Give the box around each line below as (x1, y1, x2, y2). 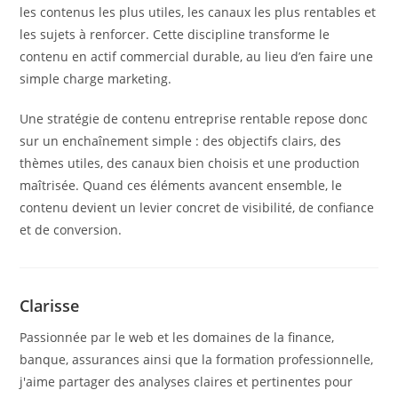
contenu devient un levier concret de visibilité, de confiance (20, 198, 375, 216)
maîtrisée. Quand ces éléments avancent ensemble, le (20, 176, 343, 194)
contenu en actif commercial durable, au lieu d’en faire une (20, 47, 374, 65)
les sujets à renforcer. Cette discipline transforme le (20, 25, 330, 43)
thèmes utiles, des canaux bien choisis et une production (20, 154, 361, 171)
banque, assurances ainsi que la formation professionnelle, (20, 350, 374, 368)
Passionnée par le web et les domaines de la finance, (20, 328, 335, 346)
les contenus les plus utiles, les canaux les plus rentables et (20, 3, 377, 20)
